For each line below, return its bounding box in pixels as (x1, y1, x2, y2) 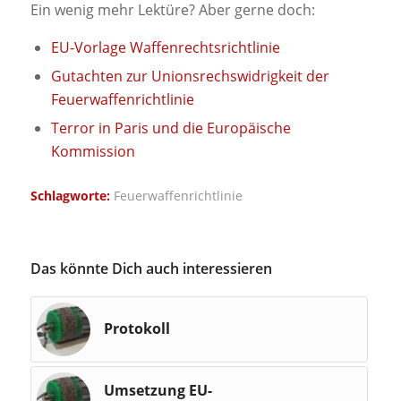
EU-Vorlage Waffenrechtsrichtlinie (50, 38, 280, 58)
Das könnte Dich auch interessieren (30, 259, 272, 279)
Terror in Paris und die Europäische (50, 118, 291, 139)
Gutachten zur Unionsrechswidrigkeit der (50, 66, 329, 87)
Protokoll (103, 319, 170, 339)
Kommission (50, 141, 135, 162)
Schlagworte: (30, 187, 110, 205)
